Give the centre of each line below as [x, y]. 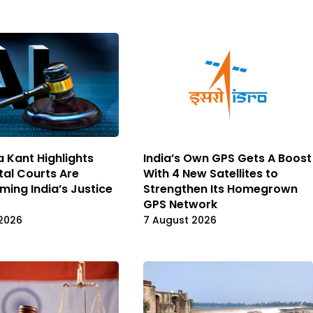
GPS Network [180, 204]
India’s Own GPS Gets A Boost [227, 158]
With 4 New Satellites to [211, 173]
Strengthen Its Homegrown [220, 189]
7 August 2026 [180, 220]
